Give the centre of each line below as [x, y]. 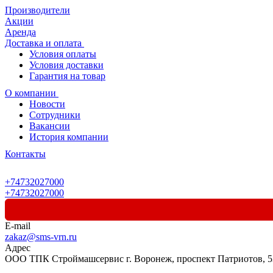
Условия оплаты [63, 54]
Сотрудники [55, 115]
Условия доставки [66, 65]
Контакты [25, 154]
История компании [69, 137]
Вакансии [50, 126]
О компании [32, 93]
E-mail [18, 226]
